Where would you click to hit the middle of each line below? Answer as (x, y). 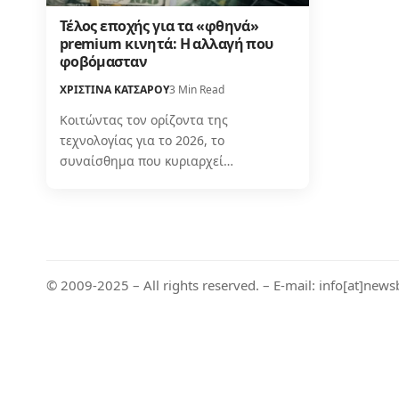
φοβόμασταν (103, 61)
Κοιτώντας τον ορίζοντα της (143, 119)
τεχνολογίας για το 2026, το (142, 140)
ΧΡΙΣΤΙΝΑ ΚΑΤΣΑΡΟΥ (114, 89)
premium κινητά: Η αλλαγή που (166, 43)
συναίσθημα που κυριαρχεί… (146, 160)
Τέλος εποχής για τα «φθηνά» (159, 25)
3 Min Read (196, 89)
